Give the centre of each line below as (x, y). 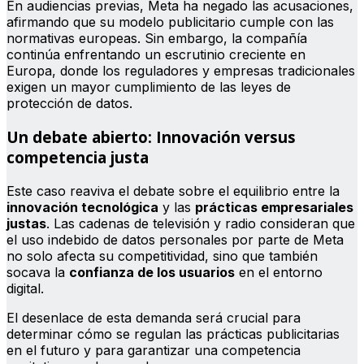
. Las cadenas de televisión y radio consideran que (201, 223)
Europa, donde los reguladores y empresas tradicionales (181, 71)
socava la (38, 272)
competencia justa (78, 157)
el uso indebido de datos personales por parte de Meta (175, 239)
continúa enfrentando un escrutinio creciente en (156, 55)
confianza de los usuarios (152, 272)
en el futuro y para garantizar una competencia (154, 350)
